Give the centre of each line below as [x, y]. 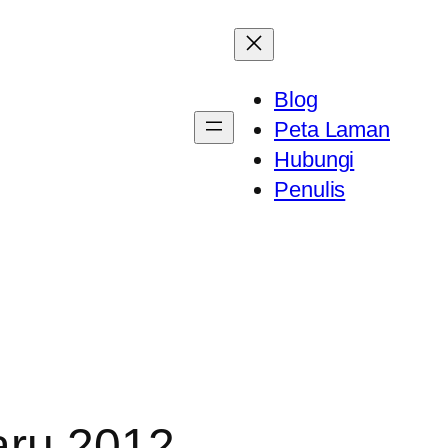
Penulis [310, 189]
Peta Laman [332, 129]
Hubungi [314, 159]
